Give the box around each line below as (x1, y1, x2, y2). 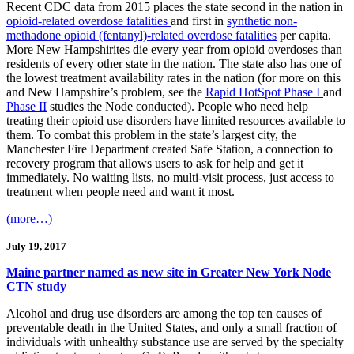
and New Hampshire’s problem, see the (6, 85, 205, 100)
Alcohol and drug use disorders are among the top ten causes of (6, 307, 322, 321)
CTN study (6, 280, 66, 294)
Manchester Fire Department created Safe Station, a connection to (6, 142, 333, 156)
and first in (171, 14, 227, 28)
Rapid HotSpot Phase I (205, 85, 323, 100)
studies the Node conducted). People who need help (47, 100, 308, 114)
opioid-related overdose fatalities (6, 14, 171, 28)
